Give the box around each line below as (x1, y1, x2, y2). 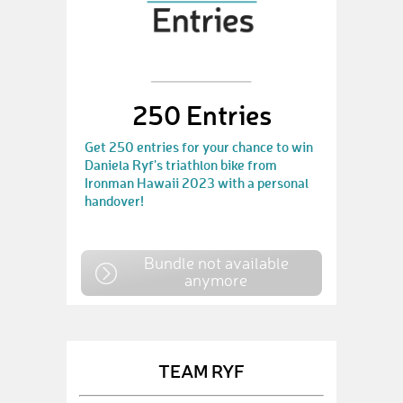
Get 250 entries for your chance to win (85, 138, 313, 156)
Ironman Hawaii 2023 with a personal (85, 174, 309, 192)
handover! (85, 192, 144, 210)
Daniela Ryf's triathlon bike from (85, 156, 277, 174)
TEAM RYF (158, 358, 245, 382)
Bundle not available (143, 253, 289, 273)
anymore (184, 270, 247, 290)
